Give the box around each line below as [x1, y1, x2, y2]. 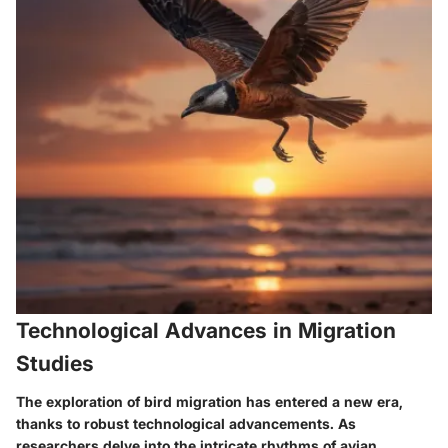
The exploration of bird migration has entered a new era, [16, 392, 403, 410]
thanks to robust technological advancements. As [16, 414, 356, 432]
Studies [16, 351, 94, 377]
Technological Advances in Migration [16, 318, 396, 344]
